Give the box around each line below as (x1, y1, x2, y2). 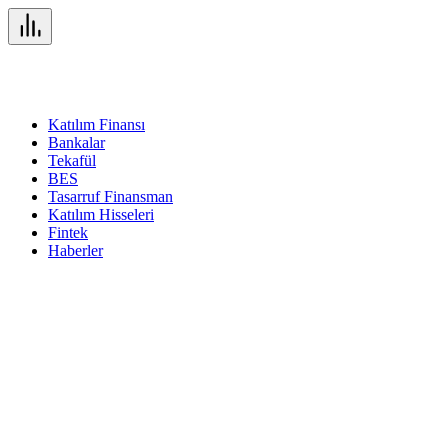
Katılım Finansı (48, 116, 145, 133)
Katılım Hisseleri (48, 206, 154, 223)
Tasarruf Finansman (48, 188, 173, 205)
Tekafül (48, 152, 96, 169)
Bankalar (48, 134, 105, 151)
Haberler (48, 242, 103, 259)
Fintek (48, 224, 88, 241)
